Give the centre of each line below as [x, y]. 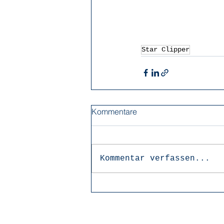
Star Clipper [165, 49]
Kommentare [114, 111]
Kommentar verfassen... [155, 158]
